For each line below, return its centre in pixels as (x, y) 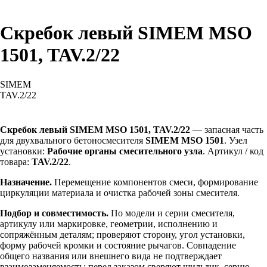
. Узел (236, 140)
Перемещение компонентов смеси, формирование (155, 182)
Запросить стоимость (45, 107)
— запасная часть (227, 129)
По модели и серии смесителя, (172, 213)
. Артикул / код (233, 151)
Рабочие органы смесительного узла (125, 151)
